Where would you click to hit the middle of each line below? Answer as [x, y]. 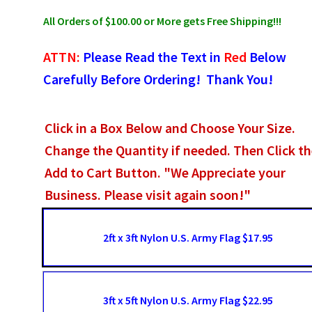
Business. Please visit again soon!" [148, 195]
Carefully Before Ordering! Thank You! [158, 79]
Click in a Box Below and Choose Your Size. [170, 128]
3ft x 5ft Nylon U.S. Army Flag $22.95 [188, 300]
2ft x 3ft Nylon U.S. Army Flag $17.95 [188, 237]
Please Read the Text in [152, 56]
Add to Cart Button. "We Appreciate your [165, 173]
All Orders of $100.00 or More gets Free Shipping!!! [163, 21]
